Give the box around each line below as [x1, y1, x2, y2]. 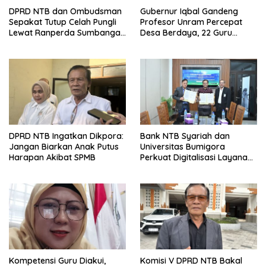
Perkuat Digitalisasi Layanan [140, 152, 252, 163]
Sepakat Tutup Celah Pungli [9, 17, 116, 28]
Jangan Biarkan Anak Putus [9, 141, 119, 153]
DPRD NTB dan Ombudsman [9, 6, 122, 17]
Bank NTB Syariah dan [140, 131, 230, 142]
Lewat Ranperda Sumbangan [9, 27, 125, 39]
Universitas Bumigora [140, 141, 225, 153]
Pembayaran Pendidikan [140, 163, 237, 174]
